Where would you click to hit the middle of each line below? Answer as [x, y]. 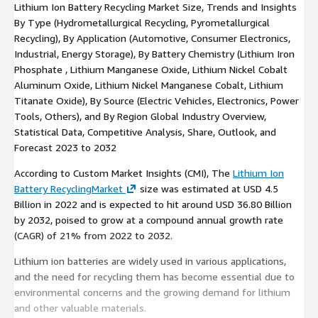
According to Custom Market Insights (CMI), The [124, 172]
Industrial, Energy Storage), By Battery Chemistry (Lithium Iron [154, 53]
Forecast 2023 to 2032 [65, 147]
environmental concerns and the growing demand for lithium [152, 292]
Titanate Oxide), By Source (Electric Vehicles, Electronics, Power [157, 100]
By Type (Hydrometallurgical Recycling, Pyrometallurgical [142, 22]
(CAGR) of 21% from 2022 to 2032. [93, 235]
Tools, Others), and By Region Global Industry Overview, [140, 116]
